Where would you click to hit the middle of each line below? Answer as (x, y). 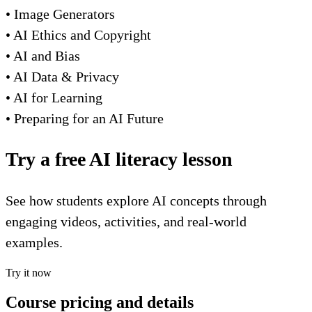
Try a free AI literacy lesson (119, 159)
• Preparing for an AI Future (85, 118)
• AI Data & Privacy (62, 76)
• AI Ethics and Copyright (78, 34)
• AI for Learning (54, 97)
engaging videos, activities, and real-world (126, 221)
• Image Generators (60, 14)
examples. (34, 242)
